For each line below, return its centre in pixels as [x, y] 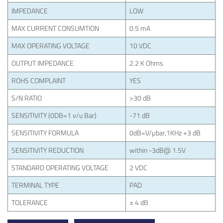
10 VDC [140, 46]
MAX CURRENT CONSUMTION [55, 28]
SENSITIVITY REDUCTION [48, 150]
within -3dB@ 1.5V [158, 150]
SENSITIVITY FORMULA [45, 133]
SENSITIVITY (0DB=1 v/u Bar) [54, 115]
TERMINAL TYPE [35, 185]
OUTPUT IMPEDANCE [43, 63]
